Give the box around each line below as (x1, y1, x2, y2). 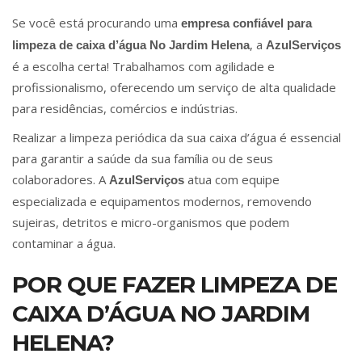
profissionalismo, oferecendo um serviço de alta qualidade (12, 78, 336, 95)
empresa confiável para (181, 15, 312, 30)
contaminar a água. (12, 234, 116, 251)
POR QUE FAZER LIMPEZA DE (12, 270, 337, 298)
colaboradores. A (12, 170, 109, 187)
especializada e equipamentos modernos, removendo (12, 192, 312, 209)
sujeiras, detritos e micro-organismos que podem (12, 213, 289, 230)
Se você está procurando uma (12, 14, 181, 31)
